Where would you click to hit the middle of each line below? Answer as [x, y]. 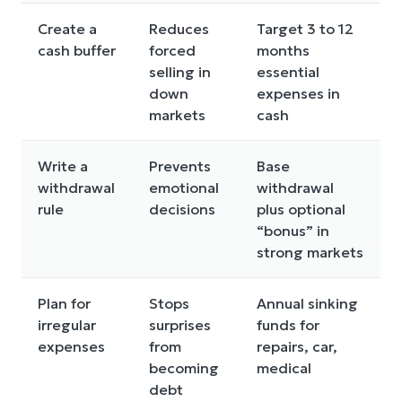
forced [172, 50]
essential [288, 71]
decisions [182, 209]
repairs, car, [297, 346]
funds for [288, 324]
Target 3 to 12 [305, 28]
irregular [67, 324]
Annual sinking [307, 303]
